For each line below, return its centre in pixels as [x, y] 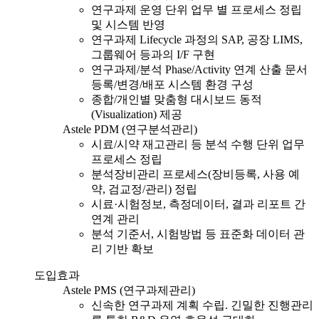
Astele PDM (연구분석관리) [130, 129]
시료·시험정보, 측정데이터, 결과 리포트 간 [198, 204]
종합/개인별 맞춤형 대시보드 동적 [177, 99]
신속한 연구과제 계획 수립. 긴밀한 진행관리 [202, 305]
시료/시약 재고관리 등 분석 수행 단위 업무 [198, 144]
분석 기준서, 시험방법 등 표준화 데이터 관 [198, 234]
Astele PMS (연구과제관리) [129, 290]
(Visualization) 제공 [137, 114]
